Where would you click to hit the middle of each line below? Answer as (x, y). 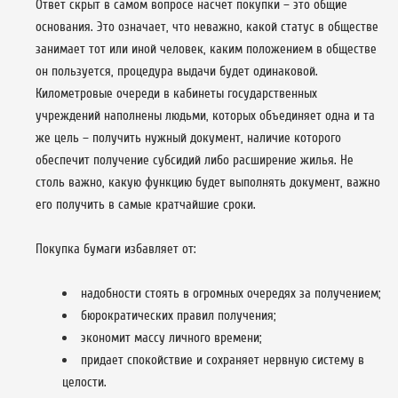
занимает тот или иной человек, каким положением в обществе (206, 49)
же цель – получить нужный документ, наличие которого (188, 138)
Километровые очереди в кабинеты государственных (176, 93)
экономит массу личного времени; (171, 338)
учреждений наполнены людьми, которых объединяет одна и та (205, 115)
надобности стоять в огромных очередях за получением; (231, 293)
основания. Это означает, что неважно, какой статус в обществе (207, 27)
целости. (84, 382)
